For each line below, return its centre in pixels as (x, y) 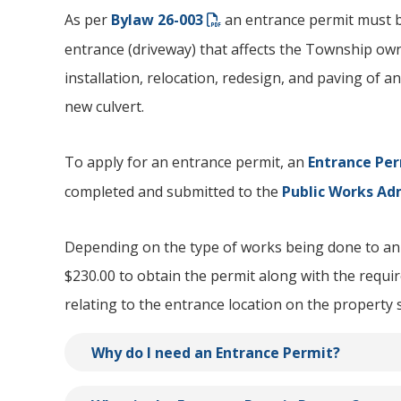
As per (88, 20)
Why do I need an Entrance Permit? (216, 352)
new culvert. (106, 107)
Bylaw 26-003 (157, 20)
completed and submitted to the (173, 192)
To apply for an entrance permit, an (186, 162)
